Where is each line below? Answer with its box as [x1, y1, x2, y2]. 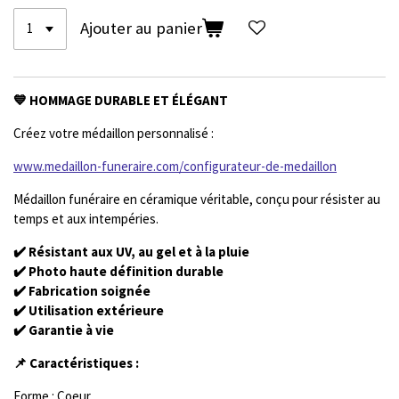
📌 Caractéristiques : [13, 354, 139, 371]
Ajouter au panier [80, 18, 203, 39]
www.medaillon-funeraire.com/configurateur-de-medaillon [13, 157, 337, 175]
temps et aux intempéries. [13, 209, 159, 227]
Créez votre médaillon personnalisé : [13, 124, 214, 142]
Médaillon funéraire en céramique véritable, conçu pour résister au [13, 190, 380, 208]
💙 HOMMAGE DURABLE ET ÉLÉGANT [13, 91, 228, 109]
